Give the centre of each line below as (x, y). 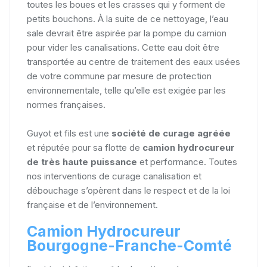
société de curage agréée (171, 133)
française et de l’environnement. (92, 205)
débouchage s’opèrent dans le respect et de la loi (128, 190)
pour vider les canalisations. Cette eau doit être (123, 47)
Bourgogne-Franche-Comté (129, 246)
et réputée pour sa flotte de (85, 148)
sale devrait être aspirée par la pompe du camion (127, 33)
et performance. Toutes (187, 162)
